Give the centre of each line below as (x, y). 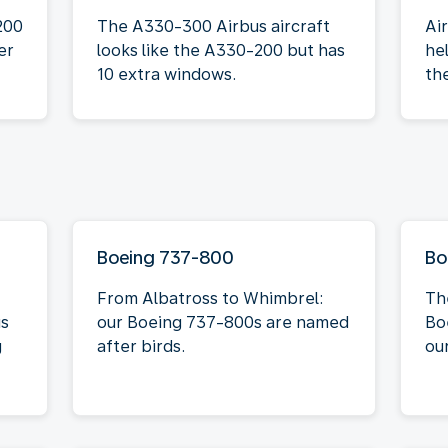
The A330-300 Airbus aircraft (213, 26)
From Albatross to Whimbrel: (210, 298)
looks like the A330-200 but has (221, 50)
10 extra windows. (166, 74)
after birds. (141, 346)
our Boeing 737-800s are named (223, 322)
